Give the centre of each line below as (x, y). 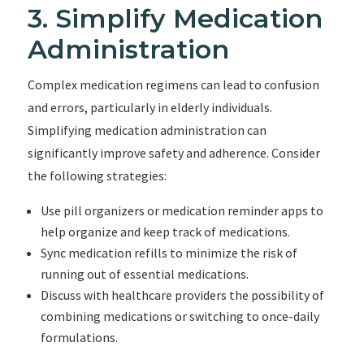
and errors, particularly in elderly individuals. (149, 107)
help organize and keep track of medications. (165, 232)
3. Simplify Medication (175, 18)
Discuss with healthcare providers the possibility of (182, 295)
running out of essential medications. (144, 274)
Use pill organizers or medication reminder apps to (182, 210)
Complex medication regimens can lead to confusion (173, 84)
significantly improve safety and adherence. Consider (173, 153)
